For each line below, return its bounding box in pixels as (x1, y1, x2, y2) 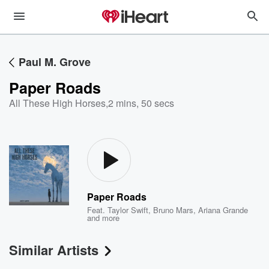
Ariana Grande (198, 204, 249, 216)
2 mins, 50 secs (108, 96, 174, 110)
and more (87, 212, 120, 223)
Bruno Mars (153, 204, 194, 216)
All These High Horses (9, 96, 106, 110)
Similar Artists (9, 240, 98, 259)
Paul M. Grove (19, 54, 91, 70)
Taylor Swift (107, 204, 149, 216)
